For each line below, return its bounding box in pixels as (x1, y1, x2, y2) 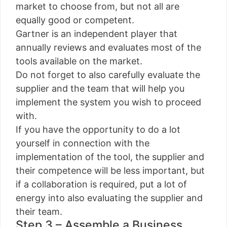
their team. (16, 206, 62, 217)
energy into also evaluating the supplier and (16, 192, 203, 203)
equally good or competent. (16, 14, 134, 25)
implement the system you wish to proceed (16, 96, 201, 107)
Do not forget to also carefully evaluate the (16, 69, 200, 80)
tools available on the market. (16, 55, 142, 66)
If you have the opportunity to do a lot (16, 124, 180, 135)
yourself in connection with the (16, 137, 149, 148)
